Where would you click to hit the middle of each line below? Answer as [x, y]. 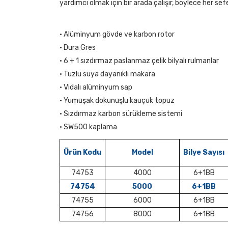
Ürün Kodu [82, 152]
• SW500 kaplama [88, 127]
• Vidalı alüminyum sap [96, 87]
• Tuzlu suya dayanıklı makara [107, 74]
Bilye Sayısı [204, 152]
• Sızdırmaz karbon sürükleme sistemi [121, 114]
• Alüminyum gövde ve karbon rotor [117, 34]
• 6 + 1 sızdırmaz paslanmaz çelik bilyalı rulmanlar [139, 61]
